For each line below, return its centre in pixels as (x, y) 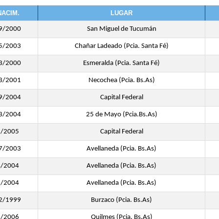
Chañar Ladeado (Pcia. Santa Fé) (121, 46)
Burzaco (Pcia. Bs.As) (121, 200)
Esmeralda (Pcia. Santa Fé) (121, 63)
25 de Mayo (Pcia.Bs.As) (121, 115)
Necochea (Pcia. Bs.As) (121, 80)
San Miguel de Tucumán (121, 29)
